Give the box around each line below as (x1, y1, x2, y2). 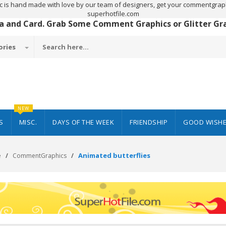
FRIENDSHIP (130, 118, 167, 127)
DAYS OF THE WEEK (52, 118, 114, 127)
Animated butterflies (78, 151, 150, 160)
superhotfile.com (87, 9, 139, 18)
